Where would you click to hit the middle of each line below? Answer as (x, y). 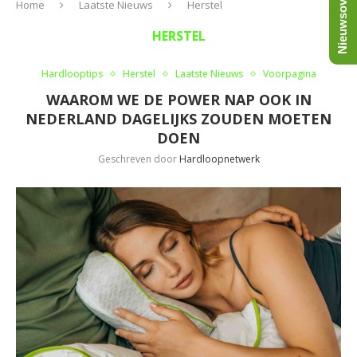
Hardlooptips (72, 73)
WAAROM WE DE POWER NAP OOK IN (178, 99)
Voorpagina (289, 73)
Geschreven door (138, 159)
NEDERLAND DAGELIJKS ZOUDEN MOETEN (178, 118)
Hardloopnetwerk (219, 159)
